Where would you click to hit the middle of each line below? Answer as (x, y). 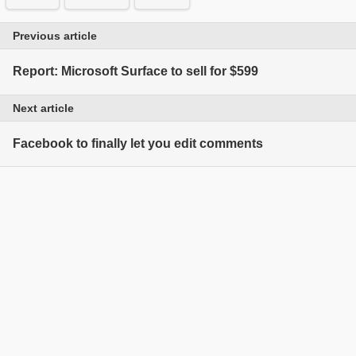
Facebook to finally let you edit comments (138, 144)
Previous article (55, 35)
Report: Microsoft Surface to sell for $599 (135, 72)
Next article (43, 108)
